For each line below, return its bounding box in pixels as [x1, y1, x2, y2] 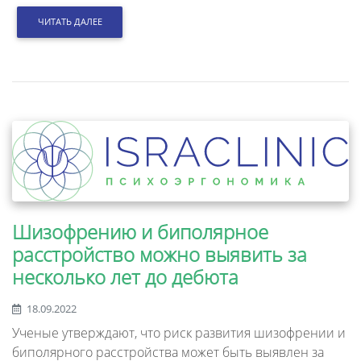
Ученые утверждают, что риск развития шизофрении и [12, 323, 346, 342]
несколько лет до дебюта [12, 263, 239, 290]
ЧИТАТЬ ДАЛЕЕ [37, 15, 102, 28]
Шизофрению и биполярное [12, 218, 268, 245]
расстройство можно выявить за [12, 240, 307, 268]
